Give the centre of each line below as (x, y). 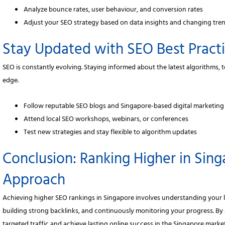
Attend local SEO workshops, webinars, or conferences (106, 120)
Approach (34, 182)
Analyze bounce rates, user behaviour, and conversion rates (114, 11)
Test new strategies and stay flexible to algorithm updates (110, 133)
